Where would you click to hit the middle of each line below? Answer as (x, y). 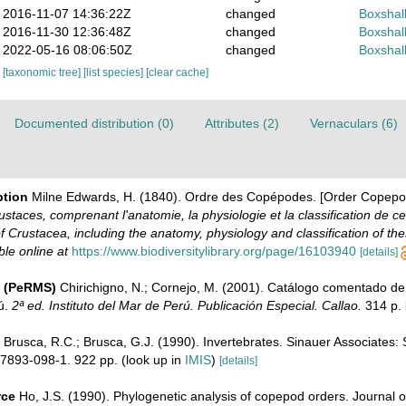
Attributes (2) (242, 123)
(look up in (151, 360)
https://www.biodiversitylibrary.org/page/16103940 (213, 251)
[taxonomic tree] (43, 72)
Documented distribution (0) (94, 123)
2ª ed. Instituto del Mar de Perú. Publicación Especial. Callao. (186, 305)
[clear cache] (178, 72)
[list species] (115, 72)
